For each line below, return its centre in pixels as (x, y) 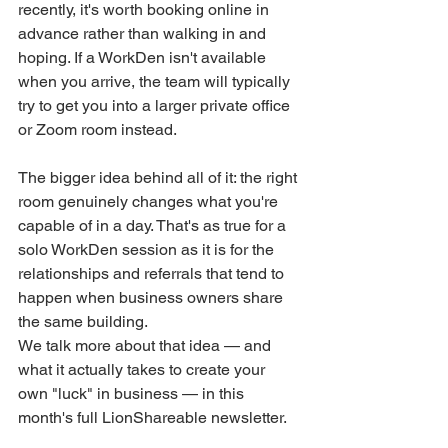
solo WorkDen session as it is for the (148, 249)
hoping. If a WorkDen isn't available (144, 57)
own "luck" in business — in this (133, 393)
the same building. (83, 321)
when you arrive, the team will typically (156, 81)
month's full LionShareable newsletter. (152, 417)
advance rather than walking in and (144, 33)
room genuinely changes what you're (150, 201)
